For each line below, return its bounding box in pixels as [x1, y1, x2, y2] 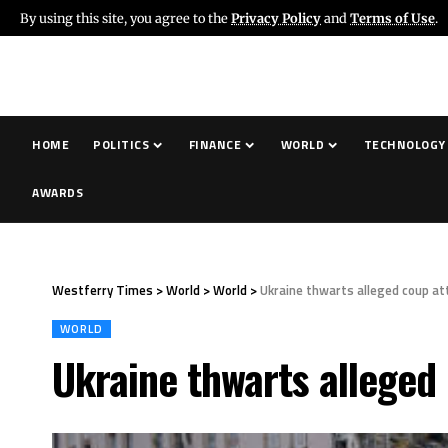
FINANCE [188, 135, 242, 154]
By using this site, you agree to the [20, 9, 231, 26]
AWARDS [32, 183, 84, 202]
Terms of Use [350, 9, 435, 26]
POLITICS [93, 135, 150, 154]
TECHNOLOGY [363, 135, 446, 154]
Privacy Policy [231, 9, 321, 26]
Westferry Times [52, 280, 153, 300]
